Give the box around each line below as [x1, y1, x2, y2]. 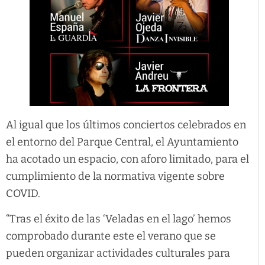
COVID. [6, 186, 40, 200]
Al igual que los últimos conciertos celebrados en [6, 118, 246, 131]
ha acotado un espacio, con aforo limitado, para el [6, 152, 249, 166]
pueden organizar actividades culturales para [6, 247, 230, 260]
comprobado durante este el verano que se [6, 230, 216, 243]
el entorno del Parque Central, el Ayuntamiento [6, 135, 238, 148]
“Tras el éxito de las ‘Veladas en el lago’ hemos [6, 212, 231, 226]
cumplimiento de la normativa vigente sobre [6, 169, 225, 183]
